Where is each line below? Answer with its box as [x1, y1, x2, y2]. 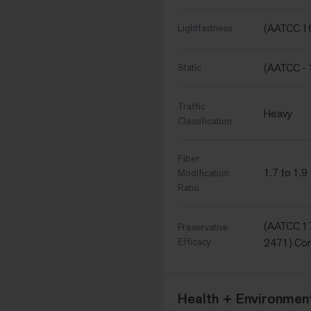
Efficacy [178, 235, 211, 249]
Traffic [178, 100, 205, 113]
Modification [178, 167, 229, 180]
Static [178, 61, 201, 74]
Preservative [178, 221, 228, 234]
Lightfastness [178, 22, 232, 35]
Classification [178, 115, 232, 128]
